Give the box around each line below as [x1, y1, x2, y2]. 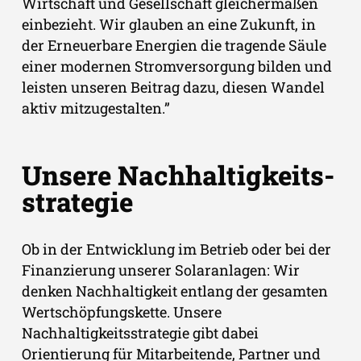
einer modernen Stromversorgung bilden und [22, 56, 332, 77]
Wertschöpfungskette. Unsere [22, 302, 222, 322]
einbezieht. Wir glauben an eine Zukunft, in [22, 15, 316, 35]
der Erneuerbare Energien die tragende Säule [22, 35, 326, 56]
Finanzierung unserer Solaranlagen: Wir [22, 260, 300, 280]
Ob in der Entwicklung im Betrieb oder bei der [22, 239, 331, 259]
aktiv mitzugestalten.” [22, 98, 170, 118]
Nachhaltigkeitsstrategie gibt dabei [22, 323, 259, 343]
